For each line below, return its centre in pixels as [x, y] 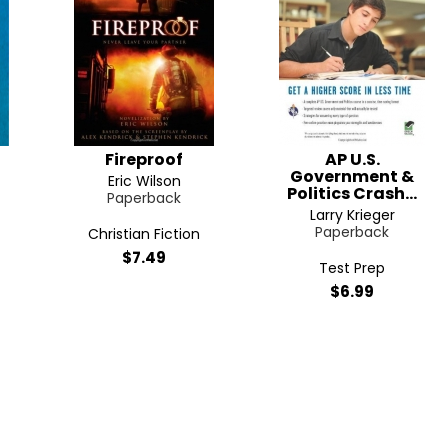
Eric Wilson [144, 181]
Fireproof [144, 159]
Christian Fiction [144, 234]
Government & [352, 176]
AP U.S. [352, 159]
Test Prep [352, 268]
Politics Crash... [352, 193]
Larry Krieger [352, 215]
